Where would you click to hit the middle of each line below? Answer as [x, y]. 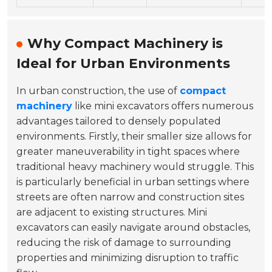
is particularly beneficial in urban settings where [133, 182]
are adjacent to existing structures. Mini [112, 212]
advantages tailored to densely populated [119, 121]
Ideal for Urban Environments [124, 63]
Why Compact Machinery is [125, 43]
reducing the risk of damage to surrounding [124, 242]
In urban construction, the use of [98, 90]
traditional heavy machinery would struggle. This [135, 166]
